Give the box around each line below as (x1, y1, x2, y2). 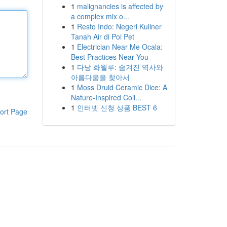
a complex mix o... (70, 11, 129, 21)
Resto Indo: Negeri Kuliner (77, 21, 162, 31)
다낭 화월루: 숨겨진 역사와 (77, 62, 163, 72)
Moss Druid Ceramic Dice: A (77, 82, 167, 92)
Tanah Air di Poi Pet (70, 31, 134, 42)
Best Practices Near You (70, 52, 148, 62)
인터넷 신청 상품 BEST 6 (77, 102, 157, 112)
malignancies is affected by (77, 1, 163, 11)
